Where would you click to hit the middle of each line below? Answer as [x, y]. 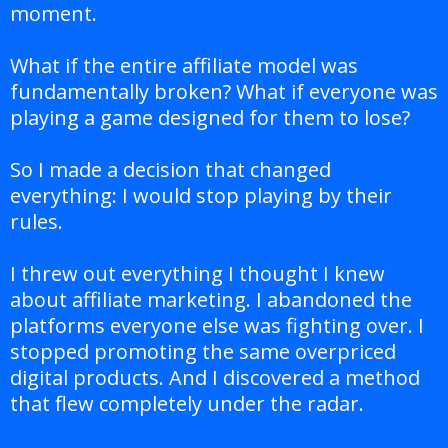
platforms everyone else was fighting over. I [217, 326]
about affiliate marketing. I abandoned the [211, 300]
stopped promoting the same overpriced [203, 352]
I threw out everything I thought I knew [197, 274]
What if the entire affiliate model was [184, 66]
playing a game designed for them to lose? [210, 118]
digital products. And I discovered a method [215, 378]
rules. [36, 222]
